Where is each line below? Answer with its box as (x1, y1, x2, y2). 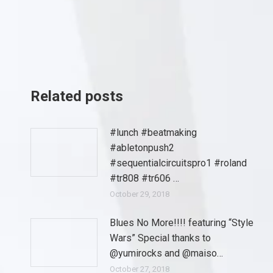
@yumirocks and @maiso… (110, 247, 223, 259)
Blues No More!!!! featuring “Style (110, 217, 253, 229)
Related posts (30, 88, 123, 105)
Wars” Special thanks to (110, 232, 211, 244)
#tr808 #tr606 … (110, 172, 179, 184)
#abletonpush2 (110, 142, 174, 154)
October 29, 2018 (110, 190, 169, 199)
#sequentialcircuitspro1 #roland (110, 157, 247, 169)
